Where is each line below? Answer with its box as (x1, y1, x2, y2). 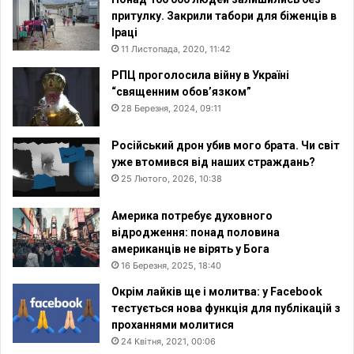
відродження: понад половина (111, 225, 280, 239)
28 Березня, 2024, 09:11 (121, 102, 221, 114)
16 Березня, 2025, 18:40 (121, 259, 221, 271)
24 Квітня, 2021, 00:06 (121, 335, 216, 347)
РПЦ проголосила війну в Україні (111, 68, 289, 81)
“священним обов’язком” (111, 85, 251, 98)
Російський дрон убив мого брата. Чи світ (111, 138, 340, 152)
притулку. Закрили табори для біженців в (111, 9, 337, 22)
